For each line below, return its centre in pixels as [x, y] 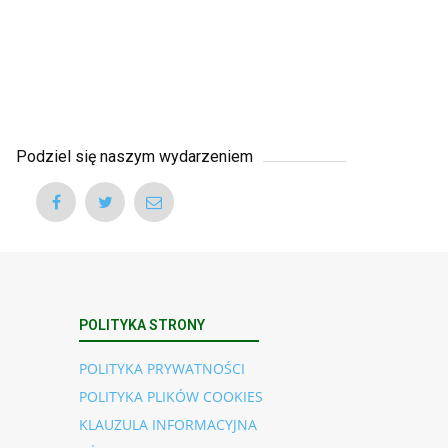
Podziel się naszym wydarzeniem [134, 156]
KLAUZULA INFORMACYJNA [168, 424]
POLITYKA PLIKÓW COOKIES [171, 396]
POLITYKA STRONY [142, 324]
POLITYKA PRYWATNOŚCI [162, 368]
